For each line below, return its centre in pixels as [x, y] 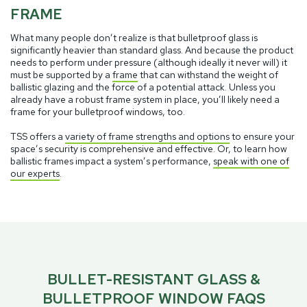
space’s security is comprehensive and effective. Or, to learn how [149, 148]
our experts [35, 173]
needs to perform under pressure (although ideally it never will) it [149, 62]
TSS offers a [38, 136]
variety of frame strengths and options [147, 136]
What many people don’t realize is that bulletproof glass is [134, 37]
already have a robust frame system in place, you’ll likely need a [145, 99]
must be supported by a [61, 74]
